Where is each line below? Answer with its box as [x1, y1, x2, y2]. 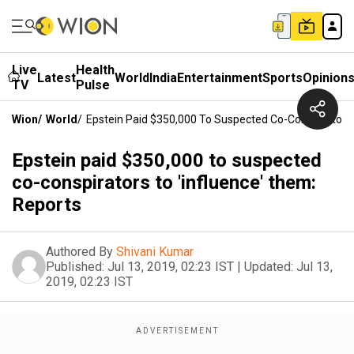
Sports [262, 70, 303, 85]
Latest [37, 70, 76, 85]
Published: [46, 259, 104, 274]
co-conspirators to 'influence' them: [12, 171, 316, 194]
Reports [12, 194, 81, 216]
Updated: [244, 259, 293, 274]
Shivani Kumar [116, 244, 194, 259]
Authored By [46, 244, 113, 259]
